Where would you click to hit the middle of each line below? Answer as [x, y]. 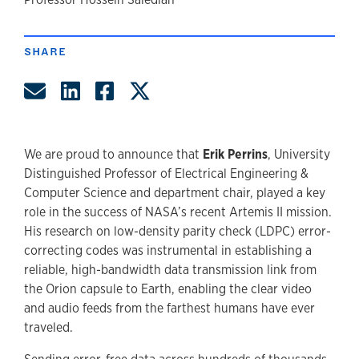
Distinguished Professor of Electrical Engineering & [166, 173]
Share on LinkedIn [164, 90]
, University [299, 154]
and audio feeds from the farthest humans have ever [169, 308]
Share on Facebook [205, 90]
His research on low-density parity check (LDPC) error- [177, 231]
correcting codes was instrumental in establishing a [168, 250]
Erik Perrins [235, 154]
